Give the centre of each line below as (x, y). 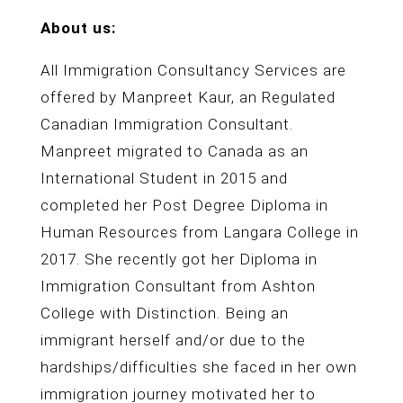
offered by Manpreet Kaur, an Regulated (188, 97)
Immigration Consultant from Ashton (178, 286)
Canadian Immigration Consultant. (166, 124)
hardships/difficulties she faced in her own (198, 367)
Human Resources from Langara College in (199, 232)
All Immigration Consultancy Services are (193, 70)
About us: (78, 28)
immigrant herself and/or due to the (173, 340)
